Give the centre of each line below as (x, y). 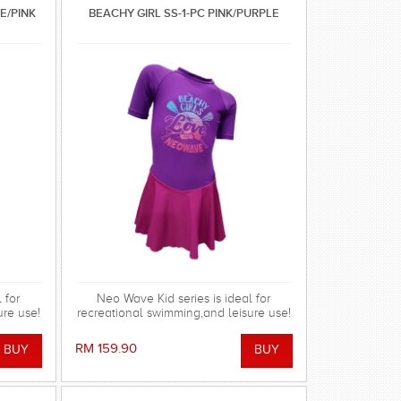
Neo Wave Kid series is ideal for (184, 299)
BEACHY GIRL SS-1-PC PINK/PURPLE (183, 13)
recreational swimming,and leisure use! (183, 313)
